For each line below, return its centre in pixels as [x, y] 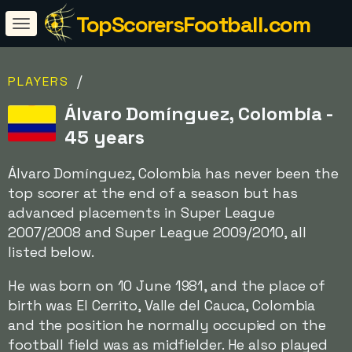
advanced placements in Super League [141, 213]
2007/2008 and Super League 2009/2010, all [157, 232]
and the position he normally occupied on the [167, 325]
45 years [105, 137]
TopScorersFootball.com [193, 24]
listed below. [51, 252]
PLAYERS [38, 81]
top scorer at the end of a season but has [153, 193]
